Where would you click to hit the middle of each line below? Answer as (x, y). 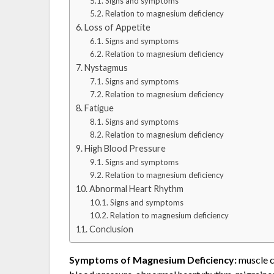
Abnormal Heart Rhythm (137, 188)
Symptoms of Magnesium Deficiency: (153, 259)
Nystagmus (106, 67)
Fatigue (99, 108)
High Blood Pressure (125, 148)
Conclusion (112, 229)
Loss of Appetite (118, 27)
